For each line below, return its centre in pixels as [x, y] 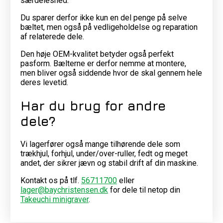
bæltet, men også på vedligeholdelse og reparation [109, 27]
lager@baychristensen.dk [64, 190]
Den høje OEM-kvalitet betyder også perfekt [97, 54]
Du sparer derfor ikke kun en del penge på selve [104, 17]
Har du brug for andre [93, 106]
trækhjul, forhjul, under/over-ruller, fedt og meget [104, 154]
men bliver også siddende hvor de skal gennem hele [111, 73]
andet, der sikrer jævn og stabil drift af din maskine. [109, 163]
